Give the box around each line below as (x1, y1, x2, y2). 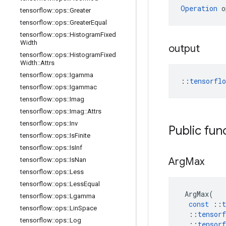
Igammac (70, 83, 97, 91)
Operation (181, 4, 217, 13)
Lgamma (70, 192, 95, 200)
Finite (75, 132, 90, 139)
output (168, 42, 200, 55)
